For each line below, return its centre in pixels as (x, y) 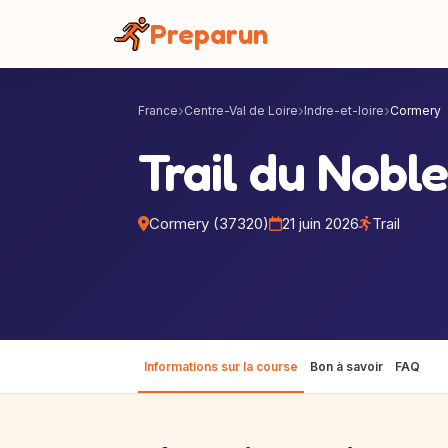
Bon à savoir (346, 366)
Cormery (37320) (209, 223)
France (158, 110)
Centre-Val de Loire (241, 110)
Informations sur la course (221, 366)
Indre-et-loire (344, 110)
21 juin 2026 (320, 223)
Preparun (209, 34)
